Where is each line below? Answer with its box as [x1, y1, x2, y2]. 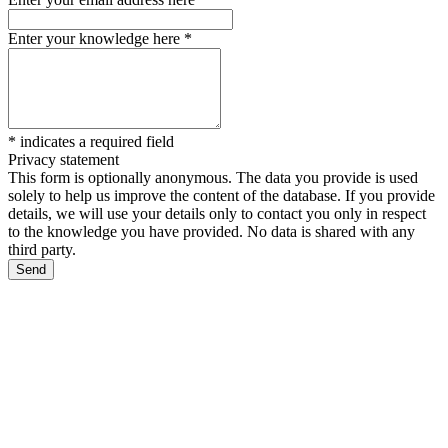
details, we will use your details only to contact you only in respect [8, 205, 426, 223]
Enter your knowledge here [8, 30, 184, 48]
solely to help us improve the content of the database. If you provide [8, 187, 435, 205]
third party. [8, 241, 76, 259]
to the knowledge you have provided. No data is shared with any [8, 223, 415, 241]
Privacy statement [8, 151, 119, 169]
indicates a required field [16, 133, 174, 151]
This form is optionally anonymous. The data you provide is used [8, 169, 418, 187]
